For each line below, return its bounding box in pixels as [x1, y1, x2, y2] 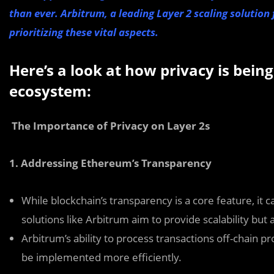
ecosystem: [9, 81, 91, 101]
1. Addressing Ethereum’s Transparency [9, 156, 212, 170]
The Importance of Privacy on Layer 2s [9, 119, 210, 133]
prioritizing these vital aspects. [9, 25, 158, 39]
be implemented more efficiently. [21, 250, 182, 264]
